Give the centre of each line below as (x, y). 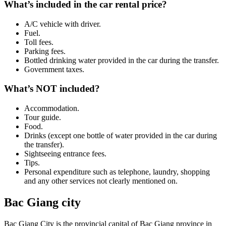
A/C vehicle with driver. (63, 24)
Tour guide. (43, 118)
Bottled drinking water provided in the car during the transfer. (122, 60)
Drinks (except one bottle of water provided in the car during (121, 136)
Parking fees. (45, 51)
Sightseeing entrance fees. (65, 154)
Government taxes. (54, 69)
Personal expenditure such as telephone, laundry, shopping (117, 172)
